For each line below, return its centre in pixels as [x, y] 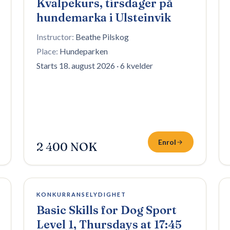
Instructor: [55, 37]
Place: [47, 51]
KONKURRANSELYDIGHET [81, 194]
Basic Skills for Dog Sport [107, 210]
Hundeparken [84, 51]
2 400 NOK [67, 147]
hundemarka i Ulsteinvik [104, 17]
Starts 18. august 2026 [76, 65]
